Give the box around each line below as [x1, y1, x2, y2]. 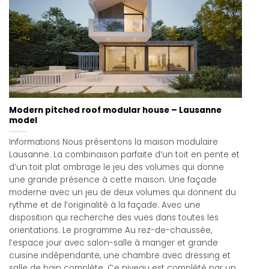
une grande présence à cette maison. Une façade [9, 174, 217, 186]
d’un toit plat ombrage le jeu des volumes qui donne [9, 162, 224, 174]
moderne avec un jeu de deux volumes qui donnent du [9, 187, 236, 199]
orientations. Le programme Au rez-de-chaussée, [9, 225, 212, 237]
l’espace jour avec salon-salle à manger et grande [9, 237, 218, 249]
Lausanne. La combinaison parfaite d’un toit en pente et [9, 149, 240, 161]
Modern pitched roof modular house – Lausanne [9, 104, 222, 116]
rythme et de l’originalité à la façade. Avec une [9, 199, 201, 211]
